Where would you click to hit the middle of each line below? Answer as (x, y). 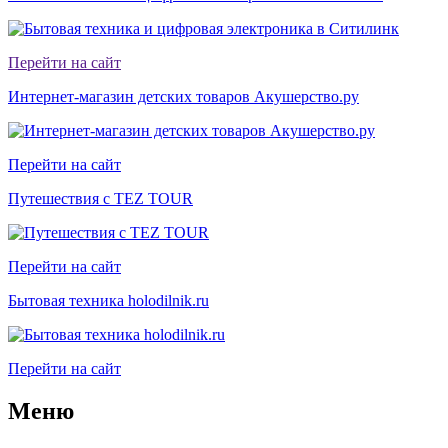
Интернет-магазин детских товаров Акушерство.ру (183, 97)
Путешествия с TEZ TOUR (100, 199)
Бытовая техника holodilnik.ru (108, 301)
